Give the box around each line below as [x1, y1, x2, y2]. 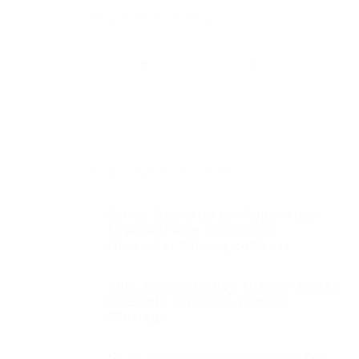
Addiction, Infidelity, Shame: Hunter [107, 277, 338, 296]
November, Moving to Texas [107, 236, 290, 255]
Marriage [107, 308, 167, 326]
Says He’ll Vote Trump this [107, 221, 276, 240]
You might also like [90, 163, 234, 181]
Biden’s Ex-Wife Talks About [107, 292, 285, 311]
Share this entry [90, 9, 212, 27]
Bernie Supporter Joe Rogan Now [107, 206, 317, 224]
